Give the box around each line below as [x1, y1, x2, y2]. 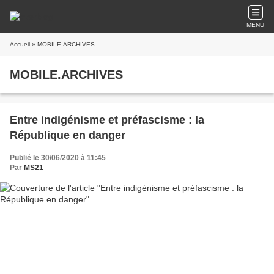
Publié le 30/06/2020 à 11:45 [10, 154, 106, 162]
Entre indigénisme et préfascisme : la [10, 114, 204, 126]
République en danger [10, 129, 125, 141]
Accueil [10, 41, 30, 48]
